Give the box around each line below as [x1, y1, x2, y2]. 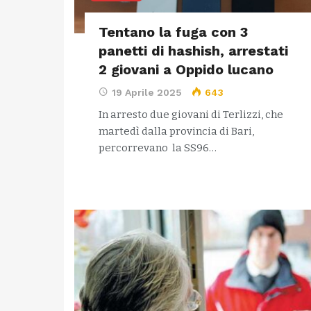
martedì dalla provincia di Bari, [99, 125, 254, 137]
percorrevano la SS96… [99, 142, 217, 154]
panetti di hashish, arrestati [99, 42, 288, 59]
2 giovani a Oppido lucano [99, 61, 274, 78]
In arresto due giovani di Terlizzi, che [99, 108, 283, 121]
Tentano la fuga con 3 [99, 24, 248, 40]
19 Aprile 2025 [112, 87, 182, 98]
